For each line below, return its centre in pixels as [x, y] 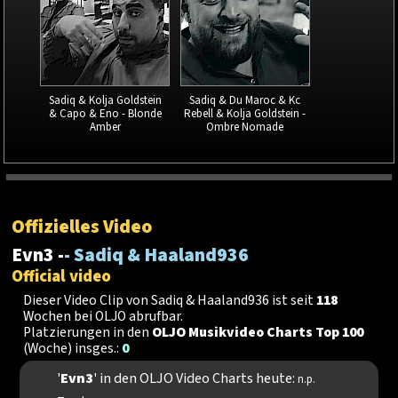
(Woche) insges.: [73, 348]
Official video [62, 276]
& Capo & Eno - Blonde [105, 113]
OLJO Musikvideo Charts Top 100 [258, 332]
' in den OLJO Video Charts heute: [195, 378]
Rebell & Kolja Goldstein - [245, 113]
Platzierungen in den [88, 332]
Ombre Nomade [245, 127]
